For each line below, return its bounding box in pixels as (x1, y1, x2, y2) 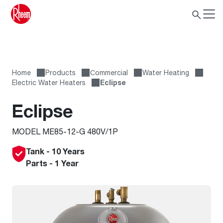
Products (45, 68, 76, 77)
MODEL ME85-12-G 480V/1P (12, 126, 118, 136)
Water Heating (142, 68, 189, 77)
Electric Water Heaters (12, 78, 86, 87)
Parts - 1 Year (26, 158, 79, 168)
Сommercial (90, 68, 128, 77)
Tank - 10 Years (26, 146, 85, 156)
